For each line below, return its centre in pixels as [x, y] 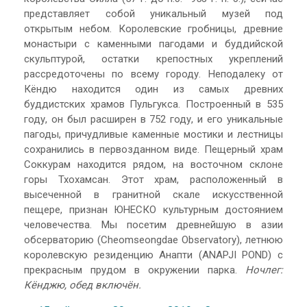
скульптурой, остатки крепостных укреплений [153, 59]
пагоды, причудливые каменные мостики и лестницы [153, 134]
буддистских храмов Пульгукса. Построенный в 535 [153, 104]
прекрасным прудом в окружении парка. [135, 270]
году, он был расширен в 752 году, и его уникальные [153, 119]
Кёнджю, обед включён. [83, 285]
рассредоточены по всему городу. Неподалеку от [153, 74]
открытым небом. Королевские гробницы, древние [153, 28]
